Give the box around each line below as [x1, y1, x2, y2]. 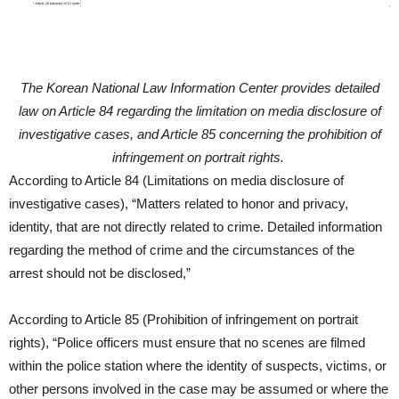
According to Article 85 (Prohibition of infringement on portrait [9, 312, 358, 327]
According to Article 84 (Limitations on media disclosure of [9, 173, 344, 188]
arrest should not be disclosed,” [9, 265, 194, 281]
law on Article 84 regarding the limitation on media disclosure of [18, 103, 381, 118]
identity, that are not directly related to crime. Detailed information [9, 219, 382, 234]
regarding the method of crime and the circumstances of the [9, 242, 354, 257]
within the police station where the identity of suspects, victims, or [9, 358, 387, 373]
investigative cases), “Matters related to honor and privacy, [9, 196, 348, 211]
